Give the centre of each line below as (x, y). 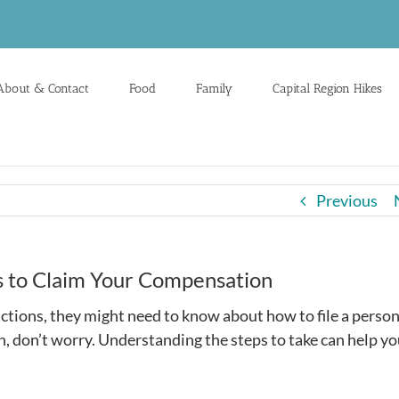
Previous (347, 200)
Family (214, 88)
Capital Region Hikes (327, 88)
